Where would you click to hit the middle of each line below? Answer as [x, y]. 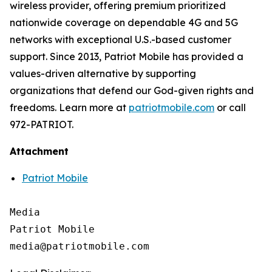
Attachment [39, 151]
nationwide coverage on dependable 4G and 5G [124, 22]
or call [230, 107]
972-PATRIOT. [42, 124]
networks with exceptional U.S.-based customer [121, 39]
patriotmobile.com [172, 107]
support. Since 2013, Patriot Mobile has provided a [127, 56]
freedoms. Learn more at [69, 107]
